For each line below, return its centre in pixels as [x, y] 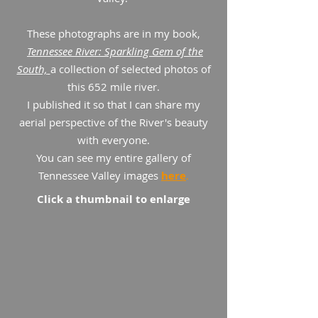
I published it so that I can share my [114, 104]
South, [32, 69]
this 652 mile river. [114, 87]
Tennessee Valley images [98, 175]
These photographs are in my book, [114, 33]
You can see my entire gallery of [114, 158]
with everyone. [114, 140]
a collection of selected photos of [130, 69]
